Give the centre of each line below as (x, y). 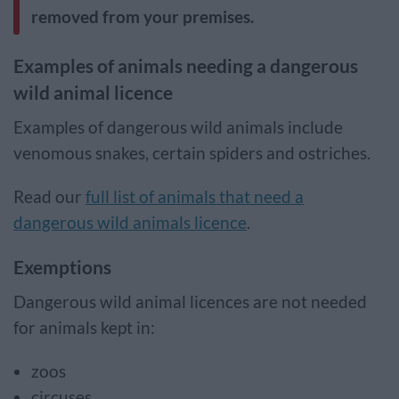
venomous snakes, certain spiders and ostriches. (195, 153)
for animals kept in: (88, 328)
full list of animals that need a (195, 197)
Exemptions (64, 267)
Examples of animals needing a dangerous (186, 65)
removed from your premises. (144, 17)
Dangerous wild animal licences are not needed (190, 302)
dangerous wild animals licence (130, 223)
